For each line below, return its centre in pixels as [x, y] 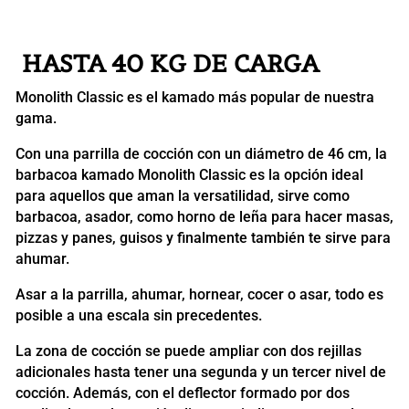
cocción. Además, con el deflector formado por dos [182, 393]
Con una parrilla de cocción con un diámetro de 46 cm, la [201, 153]
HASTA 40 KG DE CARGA [173, 63]
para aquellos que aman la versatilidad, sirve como [182, 195]
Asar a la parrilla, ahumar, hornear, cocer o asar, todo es [199, 294]
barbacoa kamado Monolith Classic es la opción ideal [189, 174]
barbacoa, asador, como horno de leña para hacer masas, [204, 216]
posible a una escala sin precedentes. [138, 315]
